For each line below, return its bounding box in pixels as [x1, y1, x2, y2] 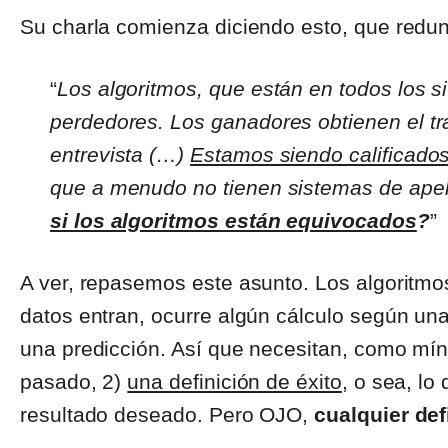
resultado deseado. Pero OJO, [20, 403, 315, 427]
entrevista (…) [50, 143, 191, 167]
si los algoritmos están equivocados [50, 209, 417, 233]
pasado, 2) [20, 370, 128, 394]
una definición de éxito [127, 370, 342, 394]
